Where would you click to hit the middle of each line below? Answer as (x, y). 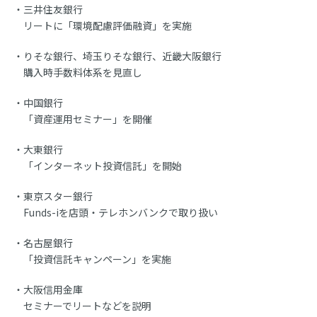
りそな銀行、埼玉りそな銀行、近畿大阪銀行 (123, 56)
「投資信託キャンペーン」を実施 (98, 259)
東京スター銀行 (58, 196)
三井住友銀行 (53, 9)
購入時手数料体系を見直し (83, 72)
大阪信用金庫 (53, 289)
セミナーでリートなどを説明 (88, 305)
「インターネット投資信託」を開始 (103, 165)
